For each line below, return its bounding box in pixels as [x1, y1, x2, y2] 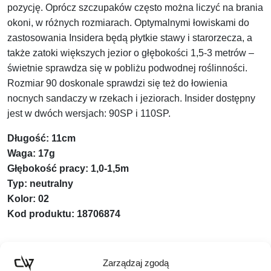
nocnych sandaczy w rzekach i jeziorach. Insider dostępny [7, 93, 255, 104]
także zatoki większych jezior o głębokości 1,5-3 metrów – [7, 48, 254, 59]
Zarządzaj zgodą [102, 257, 169, 268]
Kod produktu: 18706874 [7, 209, 120, 220]
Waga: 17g [7, 148, 55, 159]
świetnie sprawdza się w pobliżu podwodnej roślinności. [7, 63, 247, 74]
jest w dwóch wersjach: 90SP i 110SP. [7, 108, 171, 119]
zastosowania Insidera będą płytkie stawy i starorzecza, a [7, 33, 252, 44]
